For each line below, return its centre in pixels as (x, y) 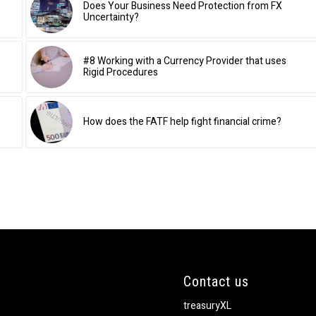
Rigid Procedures (120, 73)
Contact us (217, 282)
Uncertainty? (111, 18)
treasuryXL (208, 305)
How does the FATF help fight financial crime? (182, 122)
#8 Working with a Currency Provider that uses (184, 61)
